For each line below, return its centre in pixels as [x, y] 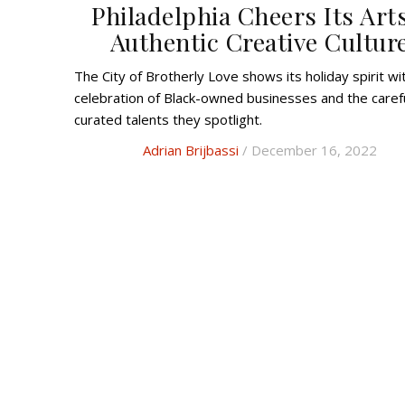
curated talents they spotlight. [168, 120]
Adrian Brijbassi [190, 151]
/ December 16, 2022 [307, 151]
